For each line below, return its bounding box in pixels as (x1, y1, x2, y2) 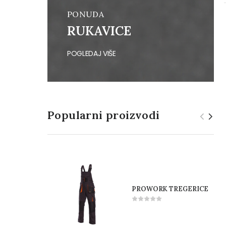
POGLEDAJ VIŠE (67, 48, 116, 59)
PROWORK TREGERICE (132, 185, 209, 194)
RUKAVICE (67, 22, 132, 39)
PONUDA (67, 9, 104, 19)
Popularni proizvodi (47, 108, 160, 122)
